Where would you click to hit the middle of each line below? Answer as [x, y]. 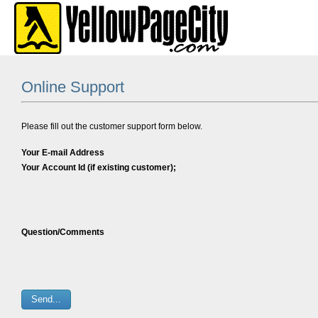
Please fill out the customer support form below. [112, 126]
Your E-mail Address [63, 153]
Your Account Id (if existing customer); [99, 168]
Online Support [73, 87]
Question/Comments [63, 232]
